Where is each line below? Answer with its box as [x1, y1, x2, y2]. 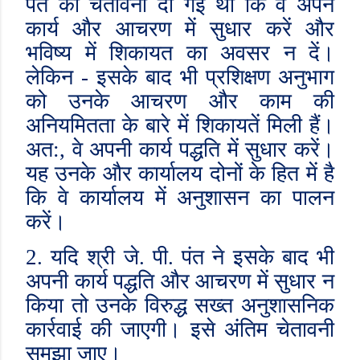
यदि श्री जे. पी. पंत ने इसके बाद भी [51, 245, 335, 269]
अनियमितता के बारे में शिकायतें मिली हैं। [26, 113, 334, 137]
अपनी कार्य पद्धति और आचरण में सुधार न [26, 269, 334, 293]
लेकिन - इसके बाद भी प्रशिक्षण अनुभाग [26, 65, 334, 89]
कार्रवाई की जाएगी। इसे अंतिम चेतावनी [26, 317, 334, 342]
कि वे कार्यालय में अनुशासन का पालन [26, 186, 334, 210]
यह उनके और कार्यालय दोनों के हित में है [26, 162, 334, 186]
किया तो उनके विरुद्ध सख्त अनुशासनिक [26, 293, 334, 317]
